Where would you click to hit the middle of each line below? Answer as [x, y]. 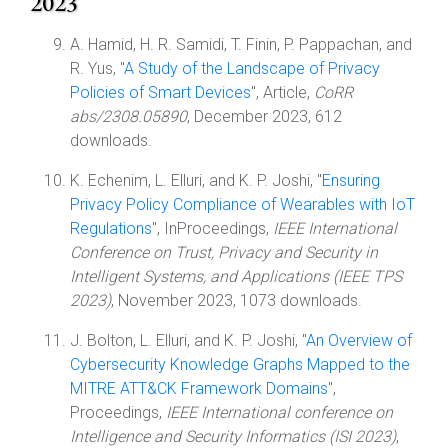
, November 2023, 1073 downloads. [236, 300]
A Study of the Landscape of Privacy [252, 68]
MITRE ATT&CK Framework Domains [199, 388]
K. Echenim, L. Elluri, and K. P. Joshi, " [196, 180]
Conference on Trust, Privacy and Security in [224, 252]
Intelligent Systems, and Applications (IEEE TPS [236, 276]
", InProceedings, [212, 228]
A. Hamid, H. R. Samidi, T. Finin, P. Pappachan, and [241, 44]
